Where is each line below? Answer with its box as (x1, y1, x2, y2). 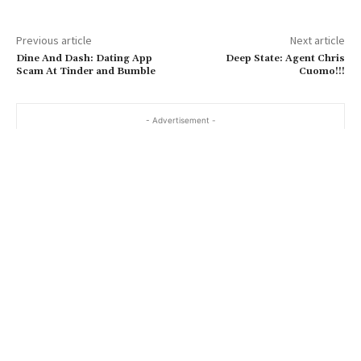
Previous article (16, 33, 92, 48)
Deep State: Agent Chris (225, 52, 345, 65)
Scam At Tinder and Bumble (16, 65, 156, 78)
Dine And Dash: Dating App (16, 52, 152, 65)
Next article (289, 33, 345, 48)
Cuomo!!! (298, 65, 345, 78)
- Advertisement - (145, 115, 216, 126)
